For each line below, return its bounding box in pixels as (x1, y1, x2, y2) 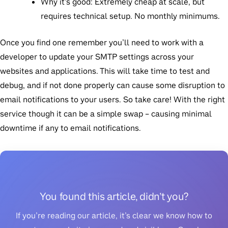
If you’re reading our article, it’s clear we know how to (16, 210, 212, 221)
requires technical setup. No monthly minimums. (41, 11, 220, 22)
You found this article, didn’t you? (40, 190, 188, 204)
